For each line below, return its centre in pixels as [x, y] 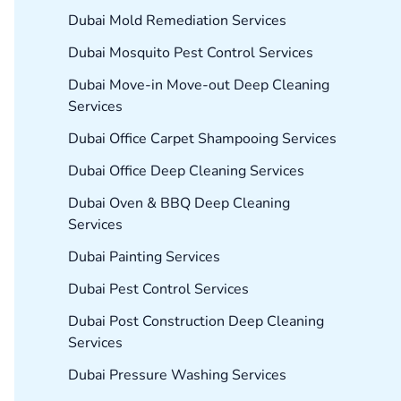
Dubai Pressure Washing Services [177, 375]
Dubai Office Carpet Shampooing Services [202, 139]
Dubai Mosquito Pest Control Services [191, 53]
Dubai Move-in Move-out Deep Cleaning [199, 85]
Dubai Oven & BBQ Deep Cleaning [179, 204]
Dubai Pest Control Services [158, 290]
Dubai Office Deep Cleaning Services [186, 171]
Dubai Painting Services [144, 257]
